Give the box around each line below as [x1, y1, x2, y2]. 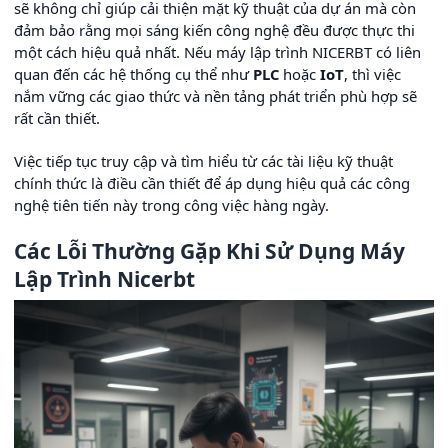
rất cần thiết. [14, 108, 100, 128]
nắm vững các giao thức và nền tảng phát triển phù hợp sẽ [14, 86, 417, 106]
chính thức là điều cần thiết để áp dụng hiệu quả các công [14, 173, 410, 193]
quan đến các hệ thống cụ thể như [14, 64, 253, 84]
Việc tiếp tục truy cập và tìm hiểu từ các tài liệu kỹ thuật [14, 151, 393, 171]
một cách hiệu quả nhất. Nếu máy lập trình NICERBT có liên [14, 42, 421, 62]
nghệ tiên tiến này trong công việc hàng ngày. [14, 195, 329, 215]
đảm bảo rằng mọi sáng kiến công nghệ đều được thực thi [14, 20, 415, 40]
